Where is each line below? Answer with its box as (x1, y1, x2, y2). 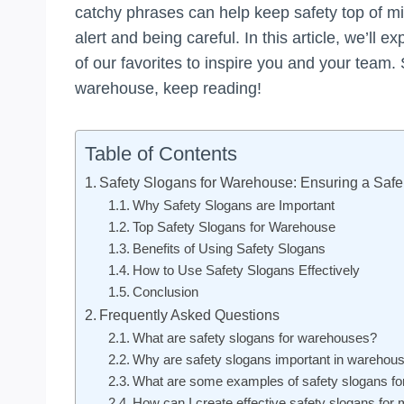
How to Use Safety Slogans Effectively (132, 262, 360, 278)
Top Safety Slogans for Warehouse (132, 219, 335, 234)
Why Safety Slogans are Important (132, 197, 335, 213)
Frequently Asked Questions (99, 306, 280, 323)
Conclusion (132, 284, 198, 299)
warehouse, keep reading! (75, 78, 262, 97)
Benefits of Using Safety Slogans (132, 241, 326, 256)
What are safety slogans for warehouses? (132, 330, 377, 345)
